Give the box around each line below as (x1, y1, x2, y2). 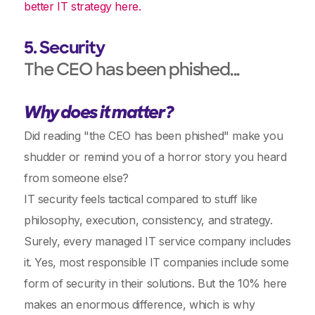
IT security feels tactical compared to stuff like (24, 192, 257, 206)
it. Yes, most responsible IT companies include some (24, 255, 289, 269)
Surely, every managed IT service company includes (24, 234, 291, 248)
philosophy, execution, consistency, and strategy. (24, 213, 273, 227)
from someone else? (24, 171, 129, 185)
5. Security (24, 41, 105, 58)
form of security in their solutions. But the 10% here (24, 276, 287, 290)
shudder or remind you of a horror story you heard (24, 150, 287, 164)
